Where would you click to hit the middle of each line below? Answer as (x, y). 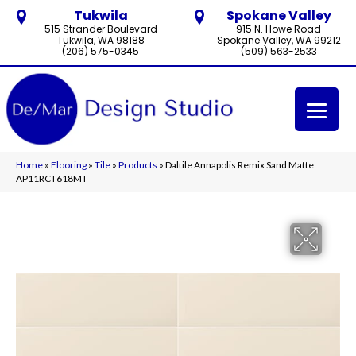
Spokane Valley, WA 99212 (279, 40)
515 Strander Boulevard (101, 29)
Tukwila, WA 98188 (101, 40)
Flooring (69, 164)
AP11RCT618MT (52, 178)
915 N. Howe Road (279, 29)
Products (138, 164)
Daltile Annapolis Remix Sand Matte (240, 164)
